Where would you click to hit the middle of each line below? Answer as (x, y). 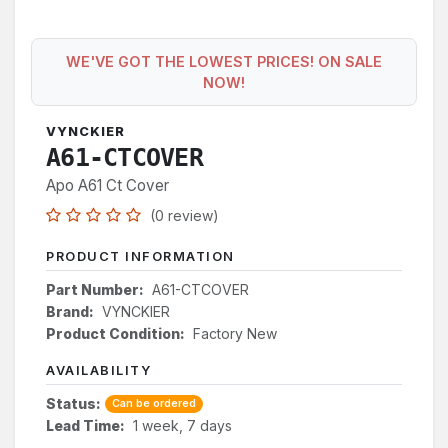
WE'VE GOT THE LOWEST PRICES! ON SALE (224, 61)
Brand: (70, 311)
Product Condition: (115, 333)
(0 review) (184, 215)
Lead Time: (85, 425)
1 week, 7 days (182, 425)
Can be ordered (153, 403)
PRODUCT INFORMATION (140, 256)
